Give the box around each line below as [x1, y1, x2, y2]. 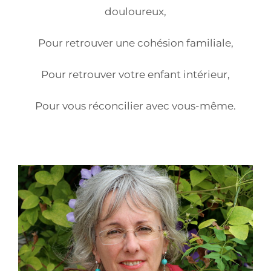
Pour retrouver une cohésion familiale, [38, 37, 233, 50]
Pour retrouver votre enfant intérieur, [41, 68, 230, 81]
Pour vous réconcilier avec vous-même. [35, 100, 236, 113]
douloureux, [105, 5, 166, 18]
